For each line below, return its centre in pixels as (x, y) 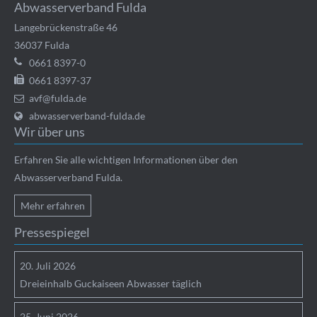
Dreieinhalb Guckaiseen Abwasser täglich (111, 284)
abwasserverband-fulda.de (87, 116)
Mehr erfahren (53, 206)
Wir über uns (50, 132)
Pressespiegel (52, 232)
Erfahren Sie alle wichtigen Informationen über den (126, 160)
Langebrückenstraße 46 (66, 28)
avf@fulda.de (58, 98)
